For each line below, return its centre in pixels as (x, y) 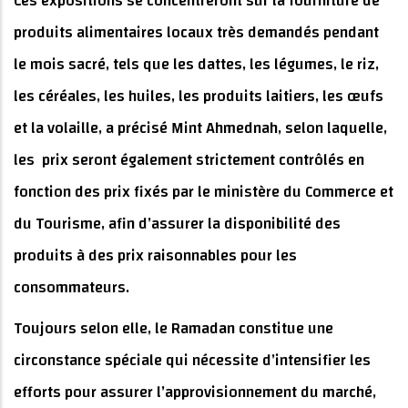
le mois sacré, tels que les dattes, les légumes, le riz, (196, 65)
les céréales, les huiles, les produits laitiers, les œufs (199, 97)
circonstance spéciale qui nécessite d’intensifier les (192, 361)
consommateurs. (71, 288)
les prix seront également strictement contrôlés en (189, 160)
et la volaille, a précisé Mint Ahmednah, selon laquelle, (200, 128)
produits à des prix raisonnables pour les (155, 256)
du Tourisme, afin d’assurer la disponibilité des (177, 224)
